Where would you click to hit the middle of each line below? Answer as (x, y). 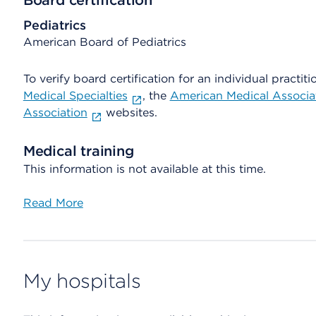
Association (55, 113)
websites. (129, 113)
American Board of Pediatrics (104, 42)
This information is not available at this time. (144, 169)
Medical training (78, 151)
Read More (53, 203)
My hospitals (82, 281)
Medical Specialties (75, 96)
